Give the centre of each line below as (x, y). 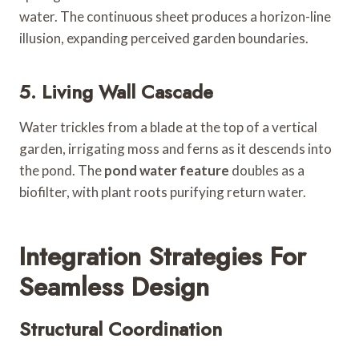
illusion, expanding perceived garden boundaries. (164, 38)
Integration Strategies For (163, 256)
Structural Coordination (121, 329)
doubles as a (267, 170)
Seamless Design (114, 286)
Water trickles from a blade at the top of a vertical (168, 127)
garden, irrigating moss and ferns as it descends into (175, 148)
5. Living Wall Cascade (116, 91)
